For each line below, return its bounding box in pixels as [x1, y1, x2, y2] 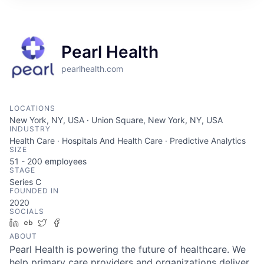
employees [42, 156, 87, 166]
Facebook [65, 217, 104, 227]
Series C [9, 176, 41, 187]
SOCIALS [9, 206, 44, 216]
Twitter [51, 217, 78, 227]
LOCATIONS [9, 103, 55, 113]
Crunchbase [37, 217, 84, 227]
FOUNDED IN [9, 186, 59, 195]
